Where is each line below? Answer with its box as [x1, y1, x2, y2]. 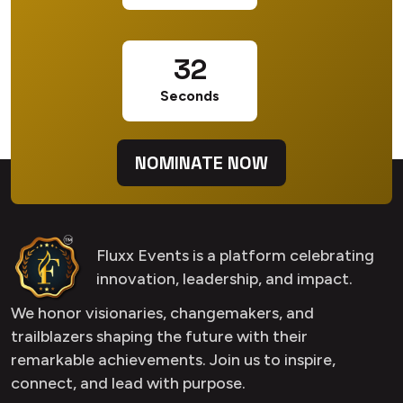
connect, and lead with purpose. [11, 372, 246, 393]
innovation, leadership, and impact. [96, 268, 353, 289]
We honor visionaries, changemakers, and [11, 302, 314, 323]
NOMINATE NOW [135, 150, 268, 175]
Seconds [160, 86, 219, 104]
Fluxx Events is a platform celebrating [96, 245, 374, 265]
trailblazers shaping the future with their [11, 326, 308, 346]
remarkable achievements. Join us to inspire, [11, 349, 336, 370]
